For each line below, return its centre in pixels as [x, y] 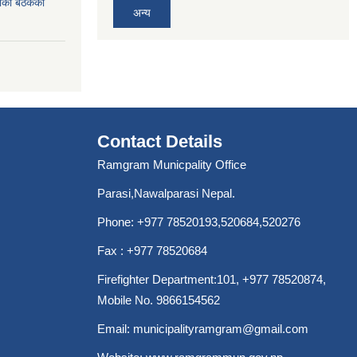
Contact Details [160, 141]
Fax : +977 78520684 [154, 251]
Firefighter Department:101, [170, 279]
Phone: [117, 222]
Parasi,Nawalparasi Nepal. [166, 193]
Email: [115, 329]
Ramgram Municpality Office [172, 165]
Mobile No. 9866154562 [159, 300]
